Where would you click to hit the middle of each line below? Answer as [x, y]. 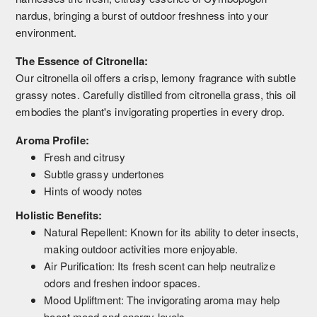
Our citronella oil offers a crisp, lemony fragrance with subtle [156, 77]
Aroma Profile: [52, 140]
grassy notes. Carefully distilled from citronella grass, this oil [156, 94]
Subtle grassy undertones [104, 173]
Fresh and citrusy [85, 156]
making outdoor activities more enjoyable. [141, 248]
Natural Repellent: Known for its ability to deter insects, [172, 231]
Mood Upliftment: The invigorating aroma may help [162, 299]
